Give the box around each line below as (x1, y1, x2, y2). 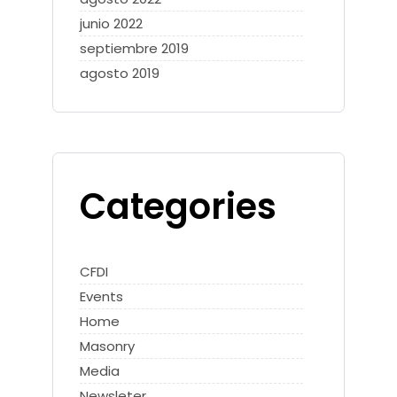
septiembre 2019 (80, 39, 189, 58)
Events (80, 287, 123, 307)
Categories (80, 182, 276, 232)
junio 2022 (80, 14, 143, 34)
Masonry (80, 337, 135, 356)
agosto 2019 (80, 64, 160, 83)
